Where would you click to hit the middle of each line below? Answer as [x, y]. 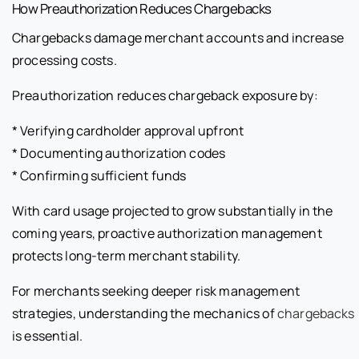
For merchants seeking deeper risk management [156, 291]
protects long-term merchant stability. [127, 256]
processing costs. [65, 61]
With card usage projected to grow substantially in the [173, 211]
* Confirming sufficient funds [99, 176]
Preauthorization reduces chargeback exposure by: [165, 96]
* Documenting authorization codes [119, 153]
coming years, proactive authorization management [167, 234]
